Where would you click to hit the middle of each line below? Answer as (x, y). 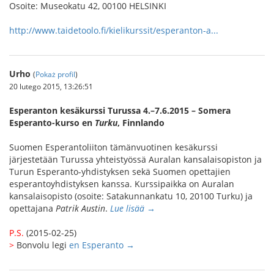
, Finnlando (141, 123)
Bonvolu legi (42, 245)
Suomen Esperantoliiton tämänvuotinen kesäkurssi (113, 147)
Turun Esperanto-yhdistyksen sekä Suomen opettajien (120, 172)
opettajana (32, 208)
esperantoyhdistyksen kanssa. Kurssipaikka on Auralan (122, 184)
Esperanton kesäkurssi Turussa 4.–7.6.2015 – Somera (120, 110)
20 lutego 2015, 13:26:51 (51, 86)
